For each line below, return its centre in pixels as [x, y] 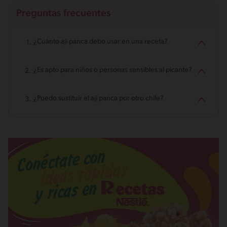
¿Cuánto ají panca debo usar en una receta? [101, 42]
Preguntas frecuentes [64, 13]
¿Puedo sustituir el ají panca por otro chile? [99, 98]
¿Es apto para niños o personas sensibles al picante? [113, 70]
